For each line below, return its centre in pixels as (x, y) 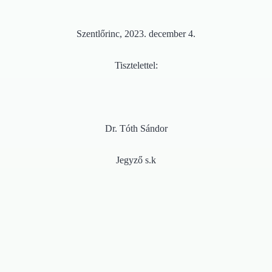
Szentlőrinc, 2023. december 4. (136, 33)
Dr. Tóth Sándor (136, 128)
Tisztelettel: (136, 65)
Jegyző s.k (136, 160)
